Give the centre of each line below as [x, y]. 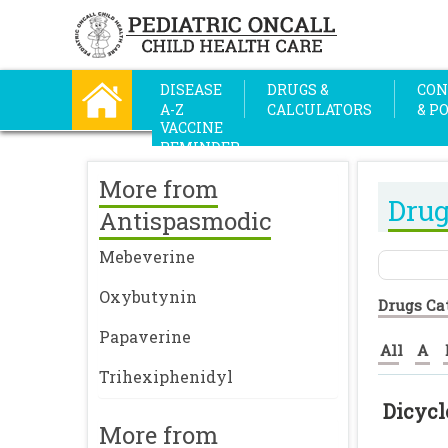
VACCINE [191, 127]
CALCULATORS [319, 109]
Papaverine [145, 336]
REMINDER [200, 147]
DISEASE [191, 89]
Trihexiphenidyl [166, 376]
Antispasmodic [185, 221]
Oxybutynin [148, 296]
